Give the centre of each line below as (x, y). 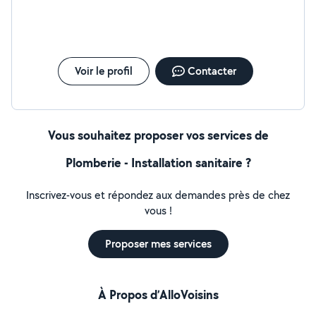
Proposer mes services (158, 244)
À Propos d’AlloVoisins (158, 294)
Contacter (212, 71)
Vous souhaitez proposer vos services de (158, 135)
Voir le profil (103, 71)
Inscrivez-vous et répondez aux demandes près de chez (158, 195)
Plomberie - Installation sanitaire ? (158, 163)
